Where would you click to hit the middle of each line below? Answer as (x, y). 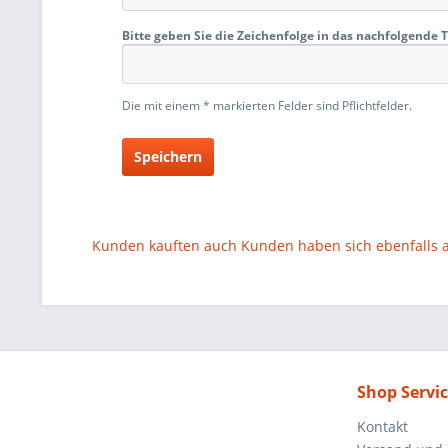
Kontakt (382, 426)
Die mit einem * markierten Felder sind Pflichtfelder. (267, 105)
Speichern (168, 156)
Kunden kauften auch (164, 245)
